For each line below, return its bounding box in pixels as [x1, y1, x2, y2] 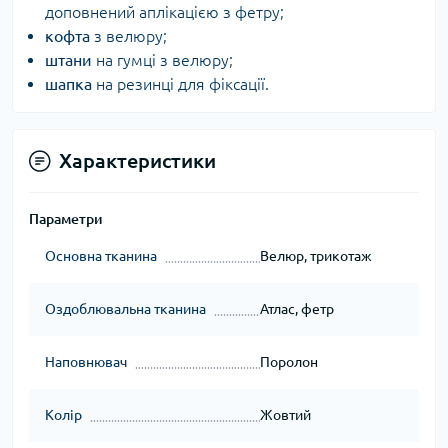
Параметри [29, 211, 103, 227]
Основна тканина [45, 248, 157, 264]
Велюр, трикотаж [259, 248, 372, 264]
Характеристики [59, 149, 216, 172]
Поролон [259, 354, 318, 370]
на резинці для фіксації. [92, 75, 269, 93]
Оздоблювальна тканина [45, 301, 206, 317]
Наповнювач [45, 354, 127, 370]
